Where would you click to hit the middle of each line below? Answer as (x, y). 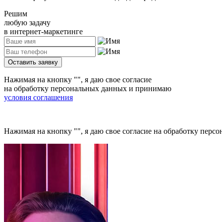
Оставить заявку (33, 62)
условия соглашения (38, 97)
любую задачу (27, 22)
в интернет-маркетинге (43, 31)
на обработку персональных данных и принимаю (88, 88)
